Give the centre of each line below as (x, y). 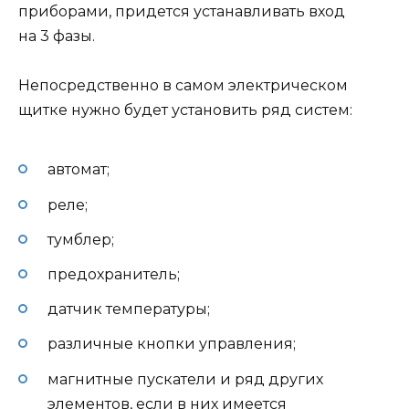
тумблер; (81, 239)
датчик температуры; (129, 309)
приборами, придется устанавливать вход (182, 11)
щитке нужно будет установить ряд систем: (185, 110)
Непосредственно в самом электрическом (183, 86)
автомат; (79, 170)
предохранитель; (114, 275)
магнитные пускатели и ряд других (185, 379)
